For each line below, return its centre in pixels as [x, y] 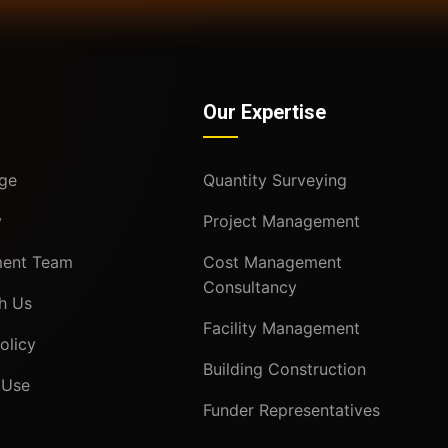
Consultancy [249, 286]
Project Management [281, 220]
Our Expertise [264, 111]
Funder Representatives [291, 409]
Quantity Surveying [274, 179]
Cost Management [272, 261]
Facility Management [281, 327]
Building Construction [284, 368]
